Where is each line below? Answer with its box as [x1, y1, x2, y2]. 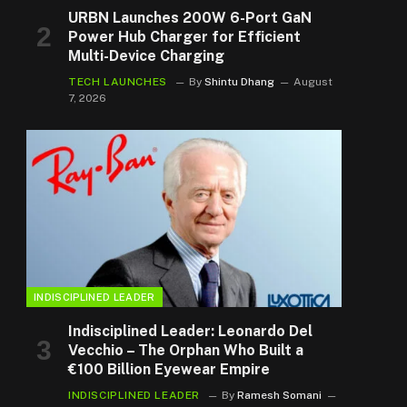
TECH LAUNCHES [68, 74, 167, 88]
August [293, 74, 333, 88]
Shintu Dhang [203, 74, 274, 88]
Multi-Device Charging [68, 46, 224, 65]
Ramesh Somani [237, 388, 322, 402]
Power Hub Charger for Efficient [68, 27, 301, 45]
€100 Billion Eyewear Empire [68, 360, 270, 378]
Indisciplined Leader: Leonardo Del [68, 322, 313, 340]
